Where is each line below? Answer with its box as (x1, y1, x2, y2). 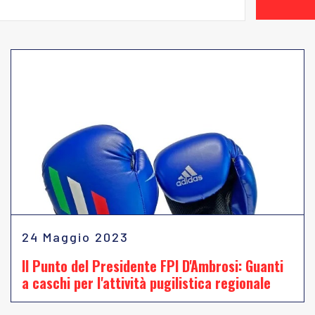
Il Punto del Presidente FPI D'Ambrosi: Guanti (22, 255, 283, 276)
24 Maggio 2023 (22, 229, 129, 245)
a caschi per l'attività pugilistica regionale (22, 272, 271, 293)
